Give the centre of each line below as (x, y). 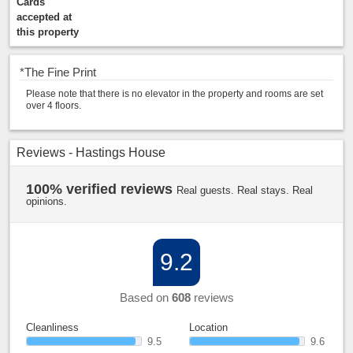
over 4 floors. (54, 106)
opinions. (46, 201)
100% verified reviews (101, 189)
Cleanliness (52, 327)
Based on (145, 297)
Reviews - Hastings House (91, 152)
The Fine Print (60, 72)
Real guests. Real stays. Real (245, 190)
